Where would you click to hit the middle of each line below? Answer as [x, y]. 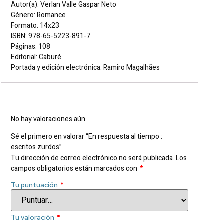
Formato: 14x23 [35, 25]
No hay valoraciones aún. [49, 119]
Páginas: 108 [31, 46]
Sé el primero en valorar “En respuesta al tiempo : [87, 137]
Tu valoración [33, 217]
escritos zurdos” [36, 147]
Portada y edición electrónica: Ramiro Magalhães [85, 67]
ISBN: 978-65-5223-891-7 [51, 36]
